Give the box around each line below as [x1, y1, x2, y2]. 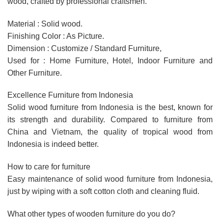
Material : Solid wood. [7, 19, 82, 28]
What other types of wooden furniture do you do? [7, 210, 175, 219]
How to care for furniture [7, 163, 90, 171]
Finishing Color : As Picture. [7, 31, 104, 40]
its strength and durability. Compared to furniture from [7, 115, 213, 124]
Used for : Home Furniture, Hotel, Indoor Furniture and [7, 56, 213, 65]
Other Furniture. [7, 68, 62, 77]
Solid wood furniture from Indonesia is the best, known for [7, 103, 213, 112]
